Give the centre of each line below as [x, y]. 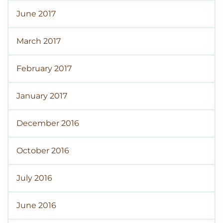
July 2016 [34, 178]
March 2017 [39, 41]
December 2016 [48, 123]
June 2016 [36, 206]
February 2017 [44, 69]
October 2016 [43, 151]
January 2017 [42, 96]
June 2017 [36, 14]
